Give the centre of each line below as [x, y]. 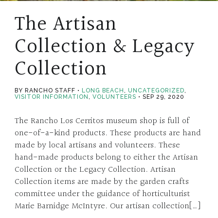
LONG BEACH [103, 91]
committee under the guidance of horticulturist [102, 194]
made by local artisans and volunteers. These [97, 145]
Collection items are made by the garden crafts [102, 182]
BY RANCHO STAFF [45, 91]
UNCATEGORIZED [156, 91]
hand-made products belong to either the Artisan [106, 157]
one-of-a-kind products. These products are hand [108, 133]
